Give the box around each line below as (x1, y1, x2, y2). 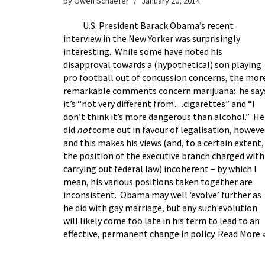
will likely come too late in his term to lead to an (63, 214, 260, 227)
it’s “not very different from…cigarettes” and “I (63, 97, 255, 109)
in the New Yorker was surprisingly (101, 32, 240, 44)
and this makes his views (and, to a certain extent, (63, 136, 264, 148)
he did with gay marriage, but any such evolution (63, 201, 257, 214)
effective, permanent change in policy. (63, 227, 218, 240)
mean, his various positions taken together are (63, 175, 253, 188)
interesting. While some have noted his (63, 45, 222, 57)
